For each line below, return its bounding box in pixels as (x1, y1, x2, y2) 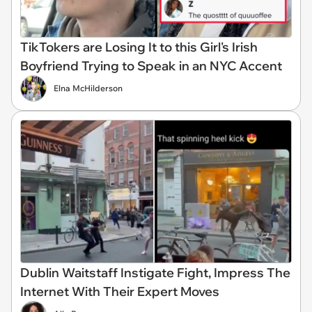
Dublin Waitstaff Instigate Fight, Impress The (20, 265, 290, 281)
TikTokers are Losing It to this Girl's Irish (20, 38, 258, 55)
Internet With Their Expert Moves (20, 283, 219, 300)
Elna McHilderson (54, 82, 123, 93)
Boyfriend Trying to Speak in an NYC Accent (20, 57, 282, 74)
